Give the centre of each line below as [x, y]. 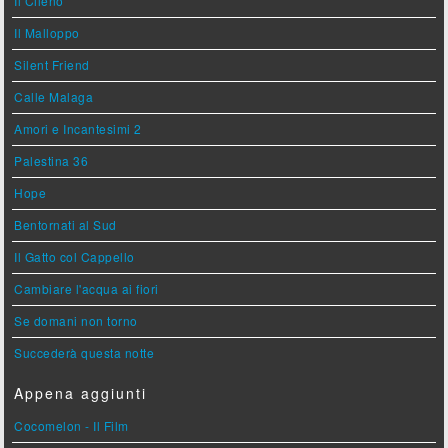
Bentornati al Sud [65, 224]
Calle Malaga [54, 96]
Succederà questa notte [84, 352]
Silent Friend [52, 64]
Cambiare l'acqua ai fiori [86, 288]
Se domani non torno [76, 320]
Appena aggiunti [81, 392]
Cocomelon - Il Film [71, 425]
